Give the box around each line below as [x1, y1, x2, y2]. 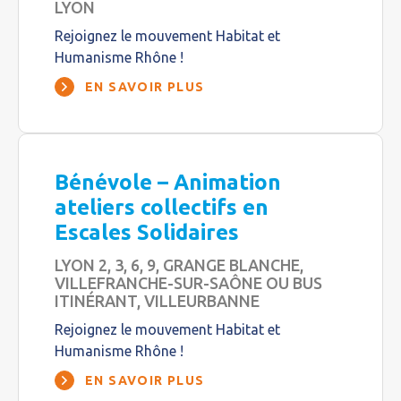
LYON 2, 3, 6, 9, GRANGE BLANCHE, [55, 256, 303, 274]
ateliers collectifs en [55, 195, 269, 219]
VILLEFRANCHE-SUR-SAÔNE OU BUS [55, 274, 322, 292]
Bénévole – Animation [55, 170, 281, 194]
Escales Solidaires [55, 220, 239, 244]
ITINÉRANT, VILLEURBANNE [55, 292, 260, 310]
